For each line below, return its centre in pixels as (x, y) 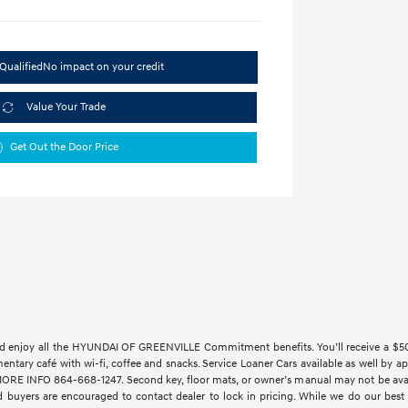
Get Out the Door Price (64, 147)
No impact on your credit (103, 66)
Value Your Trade (66, 107)
